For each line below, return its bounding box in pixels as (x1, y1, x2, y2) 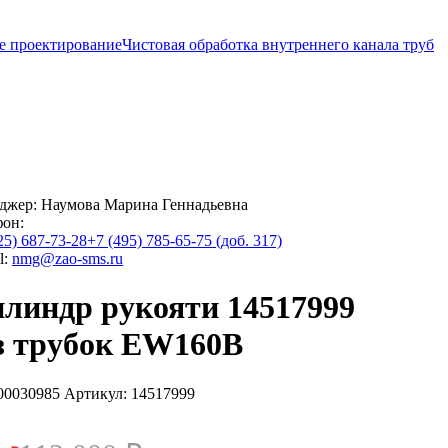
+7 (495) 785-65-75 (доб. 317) (87, 232, 283, 249)
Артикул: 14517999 (60, 384, 196, 402)
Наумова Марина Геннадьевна (41, 196, 249, 213)
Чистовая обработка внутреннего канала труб (122, 36, 434, 53)
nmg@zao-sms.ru (12, 250, 124, 267)
